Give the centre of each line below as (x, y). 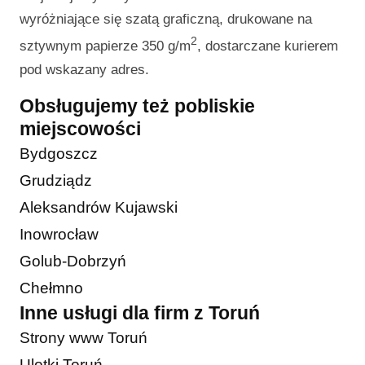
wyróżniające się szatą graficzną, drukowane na (166, 20)
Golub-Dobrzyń (73, 261)
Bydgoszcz (59, 153)
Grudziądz (56, 180)
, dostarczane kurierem (268, 46)
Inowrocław (59, 234)
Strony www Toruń (84, 337)
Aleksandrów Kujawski (99, 207)
